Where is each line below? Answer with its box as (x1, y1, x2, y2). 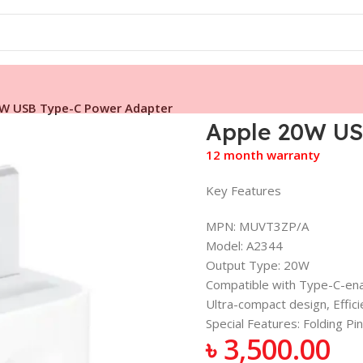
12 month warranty (205, 146, 320, 163)
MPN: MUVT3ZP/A (205, 217, 309, 234)
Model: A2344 (205, 237, 283, 254)
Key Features (205, 181, 281, 199)
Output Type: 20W (205, 256, 310, 273)
